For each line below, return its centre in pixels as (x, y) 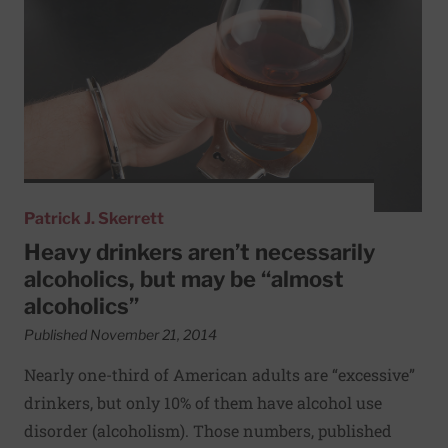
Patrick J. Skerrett (94, 219)
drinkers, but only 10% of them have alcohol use (203, 403)
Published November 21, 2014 (120, 335)
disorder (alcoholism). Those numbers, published (208, 431)
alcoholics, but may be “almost (184, 279)
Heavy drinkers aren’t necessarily (199, 252)
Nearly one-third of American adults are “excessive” (219, 375)
